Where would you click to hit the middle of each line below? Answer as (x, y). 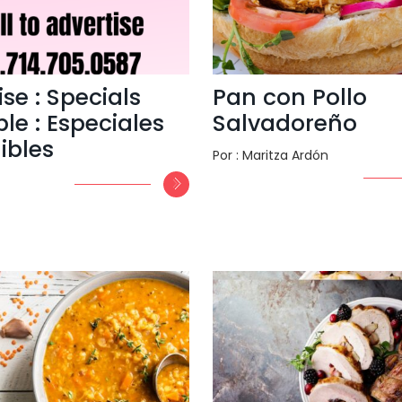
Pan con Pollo (289, 97)
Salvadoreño (284, 123)
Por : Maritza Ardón (270, 155)
